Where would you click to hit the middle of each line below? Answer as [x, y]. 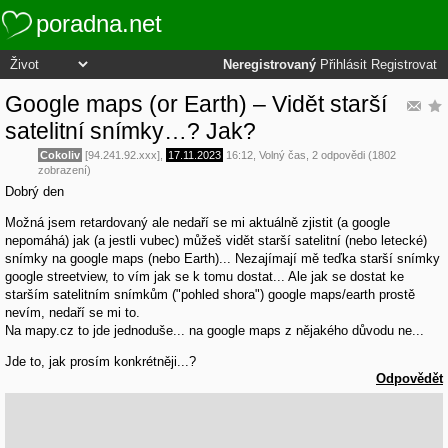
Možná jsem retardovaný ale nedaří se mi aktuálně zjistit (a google [197, 223]
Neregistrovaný [269, 65]
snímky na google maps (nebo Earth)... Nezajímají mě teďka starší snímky [222, 259]
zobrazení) [64, 169]
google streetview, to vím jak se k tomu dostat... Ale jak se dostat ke [204, 277]
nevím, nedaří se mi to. [72, 313]
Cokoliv [60, 154]
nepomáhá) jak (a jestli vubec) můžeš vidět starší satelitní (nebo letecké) [216, 241]
